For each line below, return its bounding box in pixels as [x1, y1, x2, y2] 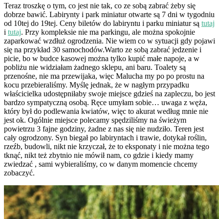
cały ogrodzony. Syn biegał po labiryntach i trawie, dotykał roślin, [4, 133, 207, 142]
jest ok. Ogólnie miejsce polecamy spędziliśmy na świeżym [4, 115, 186, 124]
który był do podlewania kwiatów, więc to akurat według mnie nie [4, 107, 208, 115]
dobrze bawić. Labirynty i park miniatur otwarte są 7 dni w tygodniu [4, 10, 215, 19]
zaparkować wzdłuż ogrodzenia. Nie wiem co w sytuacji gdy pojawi [4, 36, 215, 45]
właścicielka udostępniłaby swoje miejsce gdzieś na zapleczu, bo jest [4, 89, 215, 98]
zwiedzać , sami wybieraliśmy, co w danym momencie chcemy [4, 159, 197, 168]
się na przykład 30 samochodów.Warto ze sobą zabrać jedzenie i [4, 45, 201, 54]
